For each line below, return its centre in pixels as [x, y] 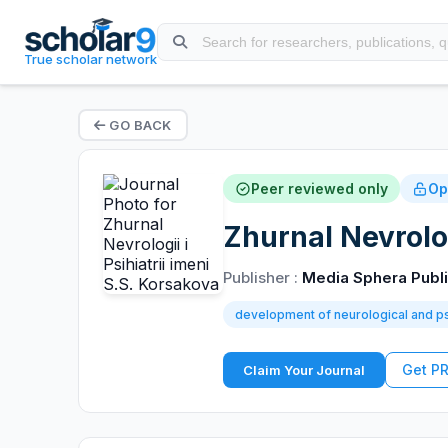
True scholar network [91, 59]
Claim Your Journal [304, 370]
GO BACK [138, 125]
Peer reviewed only [319, 188]
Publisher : [262, 277]
